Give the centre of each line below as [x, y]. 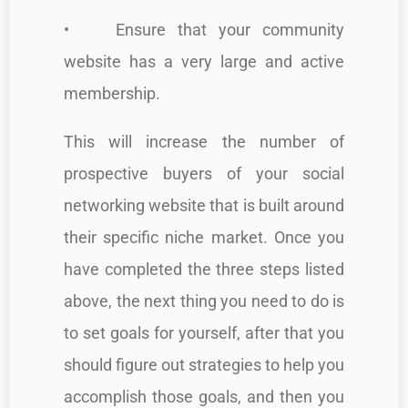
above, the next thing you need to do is [204, 301]
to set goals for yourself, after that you [204, 332]
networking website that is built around [204, 205]
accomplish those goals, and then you [204, 396]
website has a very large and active [204, 61]
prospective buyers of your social [204, 173]
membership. [112, 93]
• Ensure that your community [204, 29]
